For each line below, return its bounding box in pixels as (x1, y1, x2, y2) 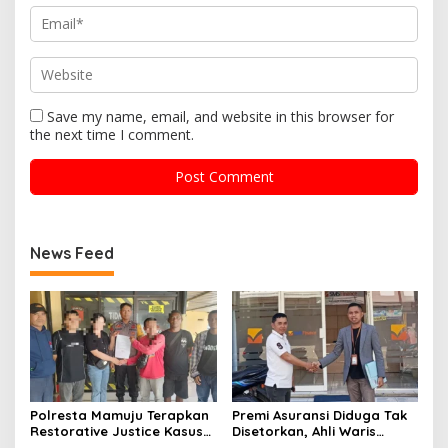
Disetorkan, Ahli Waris (231, 422, 376, 439)
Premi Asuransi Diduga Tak (231, 406, 407, 423)
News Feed (30, 242, 114, 263)
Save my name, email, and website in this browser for (47, 106, 394, 126)
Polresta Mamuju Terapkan (30, 406, 209, 423)
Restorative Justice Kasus (30, 422, 203, 439)
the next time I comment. (30, 124, 194, 144)
